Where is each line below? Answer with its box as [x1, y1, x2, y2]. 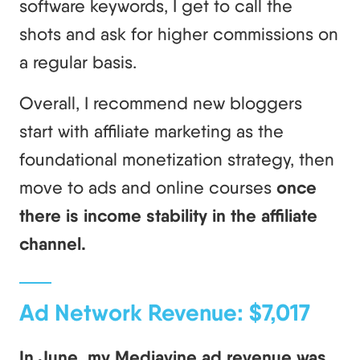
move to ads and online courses [19, 176, 272, 198]
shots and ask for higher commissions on [19, 22, 338, 44]
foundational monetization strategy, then [19, 148, 334, 170]
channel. [19, 232, 86, 255]
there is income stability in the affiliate [19, 204, 317, 227]
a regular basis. [19, 51, 137, 72]
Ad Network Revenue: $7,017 [19, 297, 310, 327]
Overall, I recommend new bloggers [19, 92, 302, 113]
